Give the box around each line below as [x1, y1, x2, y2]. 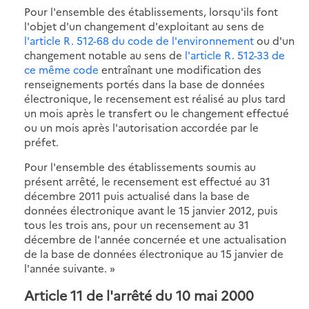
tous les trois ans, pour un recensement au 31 [24, 217, 249, 232]
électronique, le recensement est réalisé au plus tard [24, 90, 286, 106]
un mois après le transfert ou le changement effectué [24, 105, 289, 120]
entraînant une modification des [99, 61, 261, 77]
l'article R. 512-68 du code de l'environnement [24, 32, 254, 48]
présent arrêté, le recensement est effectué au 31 [24, 173, 270, 188]
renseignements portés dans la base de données [24, 76, 265, 91]
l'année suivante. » [24, 260, 115, 275]
